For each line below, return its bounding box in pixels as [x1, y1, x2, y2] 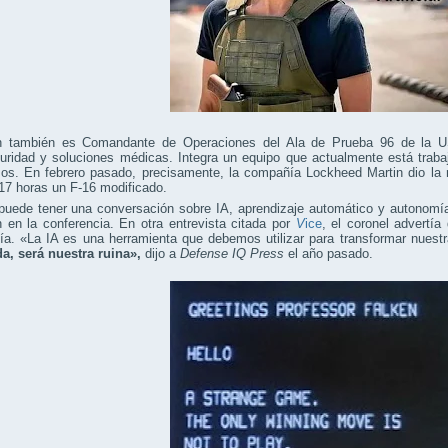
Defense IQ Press [180, 246, 284, 262]
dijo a [145, 246, 180, 262]
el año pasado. [284, 246, 373, 262]
